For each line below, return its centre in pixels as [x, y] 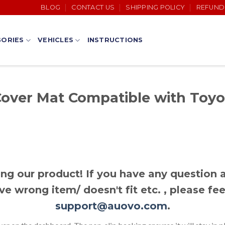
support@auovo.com [111, 206]
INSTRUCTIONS [115, 40]
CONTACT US [93, 7]
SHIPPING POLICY [155, 7]
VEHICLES [56, 40]
